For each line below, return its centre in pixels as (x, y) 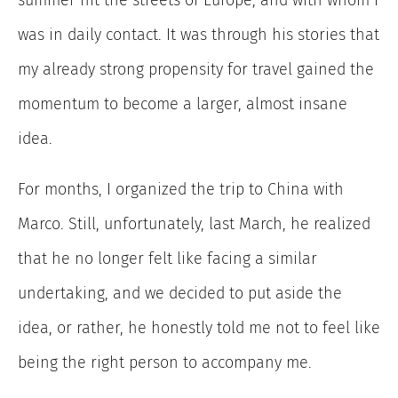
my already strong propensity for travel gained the (196, 70)
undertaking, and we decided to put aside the (180, 294)
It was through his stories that (271, 35)
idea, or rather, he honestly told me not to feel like (199, 328)
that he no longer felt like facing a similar (167, 259)
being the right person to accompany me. (165, 363)
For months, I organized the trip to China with (181, 190)
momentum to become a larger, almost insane (183, 104)
